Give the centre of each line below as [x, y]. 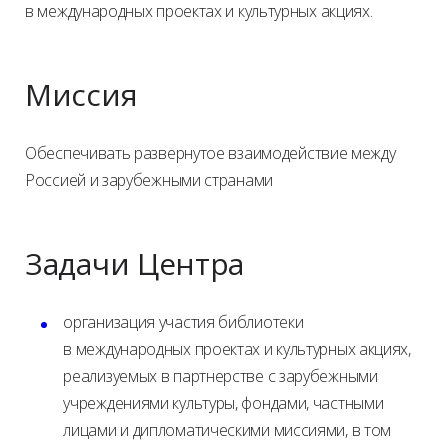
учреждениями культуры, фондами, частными [223, 403]
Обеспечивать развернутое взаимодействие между [210, 153]
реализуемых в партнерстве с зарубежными [220, 376]
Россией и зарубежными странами [149, 180]
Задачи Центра [135, 263]
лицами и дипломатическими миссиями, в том [227, 430]
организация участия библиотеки [183, 322]
